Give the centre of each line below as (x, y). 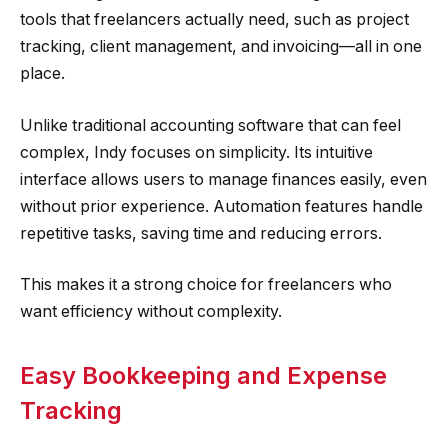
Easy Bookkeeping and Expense (203, 375)
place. (42, 74)
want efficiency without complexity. (151, 312)
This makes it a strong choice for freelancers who (206, 285)
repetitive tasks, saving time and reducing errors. (201, 233)
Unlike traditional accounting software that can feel (210, 125)
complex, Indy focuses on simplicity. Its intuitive (196, 152)
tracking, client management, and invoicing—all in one (221, 47)
